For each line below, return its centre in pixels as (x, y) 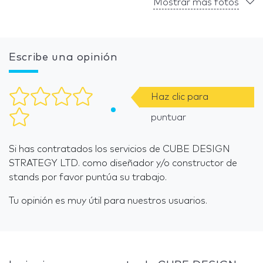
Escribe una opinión (63, 58)
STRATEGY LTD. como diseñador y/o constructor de (123, 163)
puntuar (168, 118)
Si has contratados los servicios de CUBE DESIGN (119, 149)
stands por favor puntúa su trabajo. (88, 178)
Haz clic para (179, 97)
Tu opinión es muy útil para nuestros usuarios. (108, 201)
